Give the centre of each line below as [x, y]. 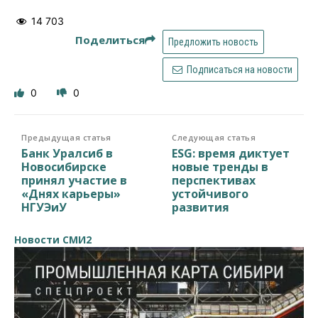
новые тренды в [220, 166]
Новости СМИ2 [53, 239]
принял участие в [74, 180]
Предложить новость [213, 42]
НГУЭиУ [44, 207]
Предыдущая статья [66, 137]
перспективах [214, 180]
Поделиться [110, 39]
